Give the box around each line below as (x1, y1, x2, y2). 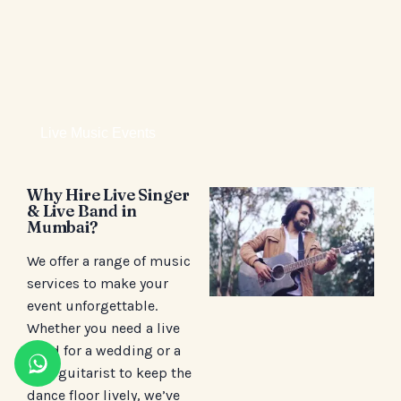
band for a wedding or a (27, 341, 181, 359)
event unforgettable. (27, 296, 158, 314)
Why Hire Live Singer (27, 183, 190, 205)
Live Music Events (40, 124, 156, 141)
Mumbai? (27, 216, 98, 237)
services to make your (27, 274, 168, 292)
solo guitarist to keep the (27, 363, 192, 381)
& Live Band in (27, 200, 137, 221)
